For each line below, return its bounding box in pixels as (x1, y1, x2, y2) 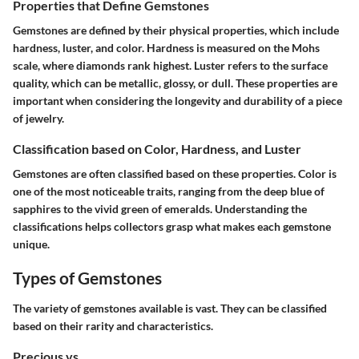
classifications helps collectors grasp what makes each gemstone (13, 220, 331, 234)
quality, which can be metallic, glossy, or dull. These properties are (13, 76, 337, 91)
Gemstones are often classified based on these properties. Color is (13, 167, 337, 181)
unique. (13, 237, 50, 252)
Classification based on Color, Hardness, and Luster (13, 141, 301, 157)
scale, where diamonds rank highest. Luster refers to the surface (13, 58, 328, 73)
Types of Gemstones (13, 268, 162, 288)
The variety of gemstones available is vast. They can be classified (13, 301, 327, 315)
